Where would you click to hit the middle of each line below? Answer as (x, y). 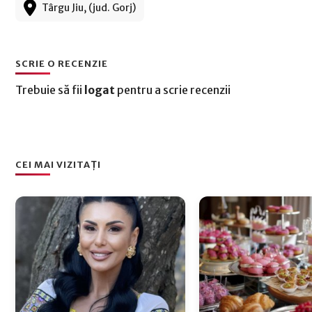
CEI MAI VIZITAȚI (58, 165)
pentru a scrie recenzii (173, 90)
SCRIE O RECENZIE (62, 64)
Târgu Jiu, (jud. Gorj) (89, 8)
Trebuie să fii (50, 90)
